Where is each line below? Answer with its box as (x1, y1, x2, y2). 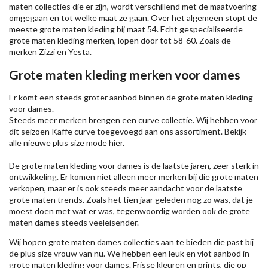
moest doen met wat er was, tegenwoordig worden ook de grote (9, 206, 250, 216)
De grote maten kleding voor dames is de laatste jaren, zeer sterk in (9, 160, 259, 170)
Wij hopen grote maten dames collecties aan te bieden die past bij (9, 237, 254, 247)
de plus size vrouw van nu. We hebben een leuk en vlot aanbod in (9, 248, 249, 258)
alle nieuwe (9, 138, 53, 148)
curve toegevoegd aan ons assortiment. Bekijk (72, 126, 246, 136)
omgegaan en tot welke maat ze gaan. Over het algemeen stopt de (9, 13, 257, 23)
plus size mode (53, 138, 107, 148)
